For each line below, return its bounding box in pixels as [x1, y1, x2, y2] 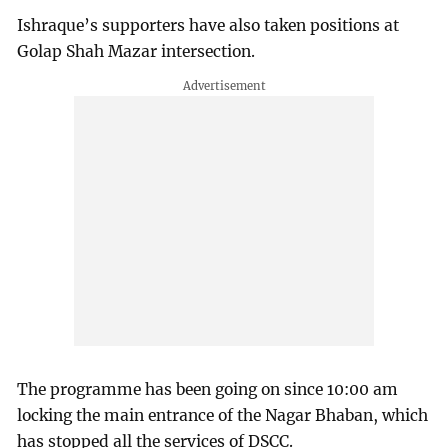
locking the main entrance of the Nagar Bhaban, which [17, 406, 429, 426]
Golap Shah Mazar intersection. [17, 41, 256, 61]
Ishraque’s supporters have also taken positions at [17, 15, 400, 35]
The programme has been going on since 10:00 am [17, 380, 399, 400]
